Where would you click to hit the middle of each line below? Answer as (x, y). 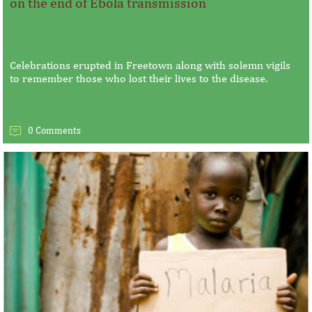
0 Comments (55, 130)
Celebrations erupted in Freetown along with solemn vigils (150, 65)
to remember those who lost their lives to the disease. (139, 78)
